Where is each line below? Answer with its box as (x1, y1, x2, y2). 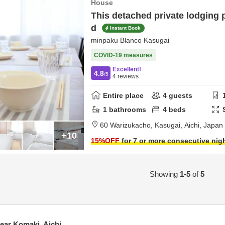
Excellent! (113, 66, 141, 73)
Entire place (103, 91, 144, 99)
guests (167, 91, 193, 99)
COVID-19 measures (94, 52, 153, 59)
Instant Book (110, 25, 141, 31)
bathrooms (107, 105, 146, 114)
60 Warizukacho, (100, 121, 155, 129)
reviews (116, 73, 139, 80)
